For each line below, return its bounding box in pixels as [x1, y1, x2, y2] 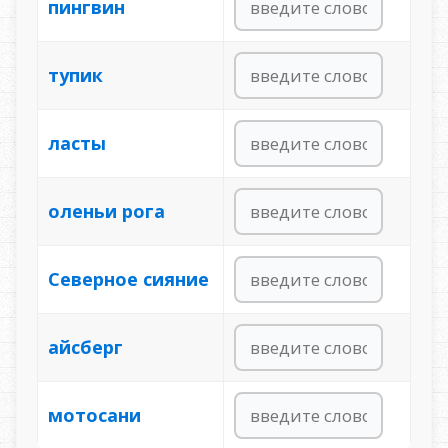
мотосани [47, 402, 141, 427]
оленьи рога [47, 198, 165, 223]
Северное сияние [47, 266, 209, 291]
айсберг [47, 334, 123, 359]
